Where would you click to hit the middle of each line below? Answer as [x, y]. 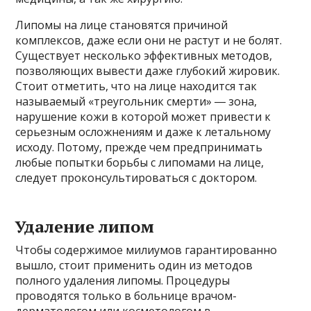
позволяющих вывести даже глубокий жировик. [148, 71]
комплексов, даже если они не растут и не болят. [149, 41]
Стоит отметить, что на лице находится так [136, 86]
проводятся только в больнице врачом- [126, 296]
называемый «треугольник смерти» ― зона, [136, 102]
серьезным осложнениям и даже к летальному [143, 132]
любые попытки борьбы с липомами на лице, [140, 163]
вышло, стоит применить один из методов [134, 266]
